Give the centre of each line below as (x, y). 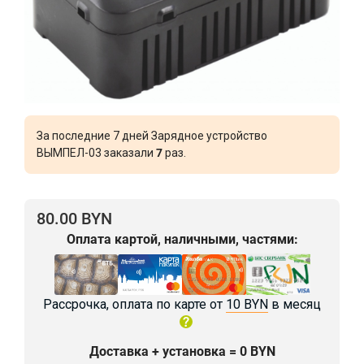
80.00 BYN (74, 219)
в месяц (295, 304)
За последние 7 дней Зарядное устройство (152, 136)
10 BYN (247, 304)
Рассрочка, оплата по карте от (134, 304)
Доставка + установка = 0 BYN (182, 351)
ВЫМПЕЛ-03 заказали (96, 153)
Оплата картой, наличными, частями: (182, 240)
